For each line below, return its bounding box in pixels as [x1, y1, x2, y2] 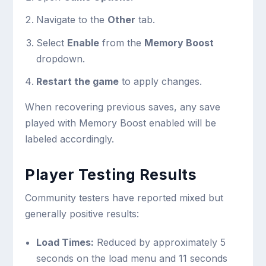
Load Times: [36, 236, 94, 248]
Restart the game [36, 75, 119, 87]
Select [36, 36, 67, 49]
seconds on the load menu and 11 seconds [36, 252, 227, 264]
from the [99, 36, 144, 49]
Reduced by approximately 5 [93, 236, 226, 248]
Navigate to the [36, 14, 107, 26]
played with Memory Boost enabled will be [25, 116, 217, 129]
